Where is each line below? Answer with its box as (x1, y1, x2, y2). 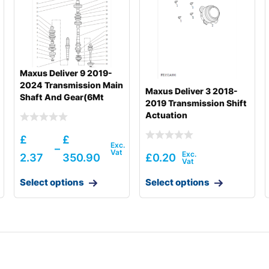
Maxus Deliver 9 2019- (19, 68, 112, 79)
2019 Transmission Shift (145, 98, 247, 109)
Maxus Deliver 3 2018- (145, 86, 238, 97)
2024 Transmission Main (19, 80, 123, 91)
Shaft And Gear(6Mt (19, 92, 104, 103)
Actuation (145, 110, 187, 121)
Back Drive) (19, 104, 67, 115)
